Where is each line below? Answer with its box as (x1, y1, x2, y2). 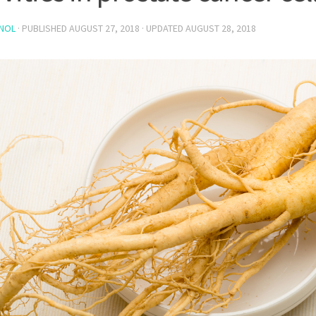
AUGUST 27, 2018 (69, 22, 140, 35)
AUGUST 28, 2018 (186, 22, 256, 35)
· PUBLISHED (18, 22, 69, 35)
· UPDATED (140, 22, 186, 35)
